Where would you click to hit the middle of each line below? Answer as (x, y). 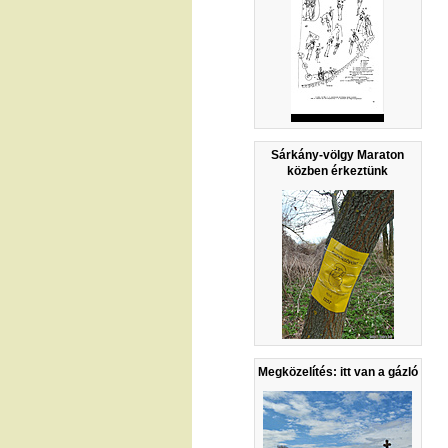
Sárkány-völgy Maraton (338, 155)
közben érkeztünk (338, 171)
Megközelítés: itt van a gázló (337, 372)
